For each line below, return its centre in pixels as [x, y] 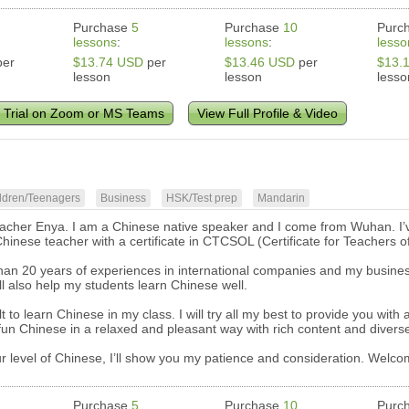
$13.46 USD [260, 63]
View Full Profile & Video [268, 114]
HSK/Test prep [202, 199]
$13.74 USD [109, 63]
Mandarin [282, 199]
